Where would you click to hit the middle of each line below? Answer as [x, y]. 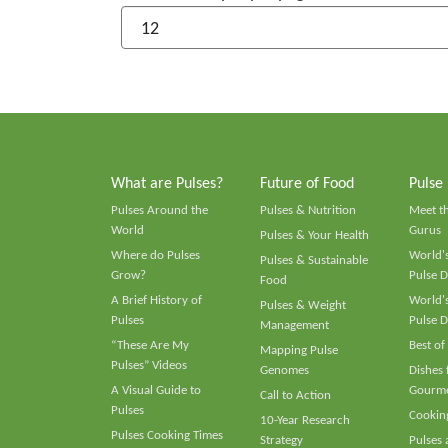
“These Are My [150, 345]
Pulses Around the [159, 210]
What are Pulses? [167, 184]
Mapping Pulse [298, 350]
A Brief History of [156, 300]
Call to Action [295, 395]
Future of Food [306, 184]
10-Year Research [304, 420]
